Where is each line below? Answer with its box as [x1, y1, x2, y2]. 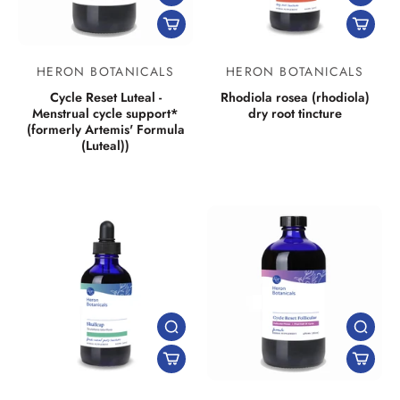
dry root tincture [247, 104, 342, 122]
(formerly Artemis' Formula [26, 121, 185, 138]
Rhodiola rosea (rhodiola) [220, 88, 370, 106]
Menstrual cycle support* [32, 104, 179, 122]
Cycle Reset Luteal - [49, 88, 162, 106]
